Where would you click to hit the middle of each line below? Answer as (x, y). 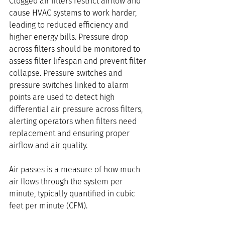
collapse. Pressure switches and (67, 73)
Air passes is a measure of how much (76, 170)
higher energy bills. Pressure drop (70, 37)
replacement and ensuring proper (70, 134)
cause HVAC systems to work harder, (74, 13)
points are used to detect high (63, 97)
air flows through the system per (67, 182)
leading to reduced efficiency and (70, 25)
